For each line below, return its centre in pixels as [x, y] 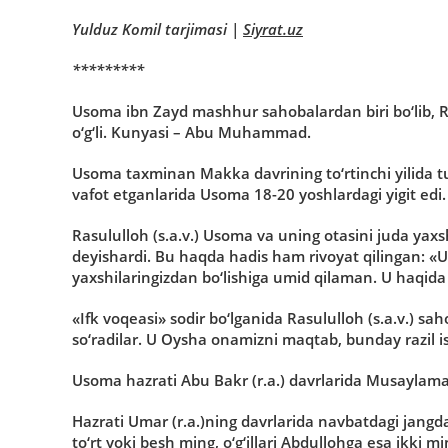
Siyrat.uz [273, 28]
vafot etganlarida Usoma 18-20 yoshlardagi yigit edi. [259, 193]
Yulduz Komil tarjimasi [149, 28]
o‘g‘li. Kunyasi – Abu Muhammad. [191, 131]
